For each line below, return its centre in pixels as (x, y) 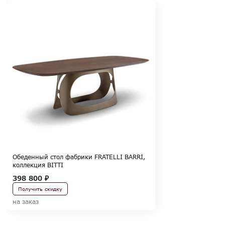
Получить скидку (40, 189)
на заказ (26, 202)
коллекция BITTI (38, 165)
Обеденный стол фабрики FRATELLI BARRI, (79, 157)
